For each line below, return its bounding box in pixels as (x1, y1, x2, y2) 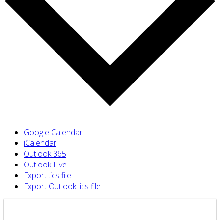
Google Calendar (24, 127, 82, 138)
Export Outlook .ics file (24, 181, 101, 192)
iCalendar (24, 137, 56, 149)
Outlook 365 (24, 148, 66, 160)
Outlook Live (24, 159, 67, 170)
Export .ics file (24, 170, 71, 181)
